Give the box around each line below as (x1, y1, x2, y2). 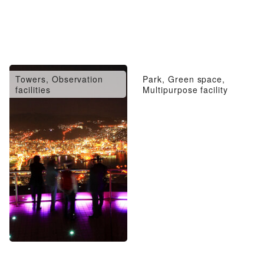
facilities (15, 84, 51, 96)
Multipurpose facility (143, 84, 229, 96)
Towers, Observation (15, 73, 104, 85)
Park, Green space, (143, 73, 226, 85)
